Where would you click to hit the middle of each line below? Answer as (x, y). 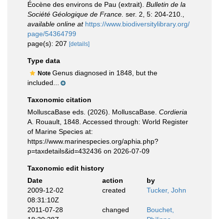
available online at (55, 24)
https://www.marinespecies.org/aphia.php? (93, 141)
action (112, 180)
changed (115, 210)
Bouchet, (160, 210)
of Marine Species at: (60, 131)
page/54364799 (52, 34)
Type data (44, 61)
